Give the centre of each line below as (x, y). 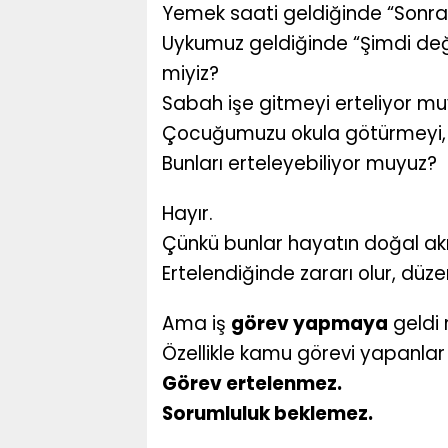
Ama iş (196, 324)
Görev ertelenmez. (252, 384)
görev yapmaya (309, 324)
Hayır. (187, 214)
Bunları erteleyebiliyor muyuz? (299, 164)
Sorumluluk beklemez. (267, 414)
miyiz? (190, 74)
